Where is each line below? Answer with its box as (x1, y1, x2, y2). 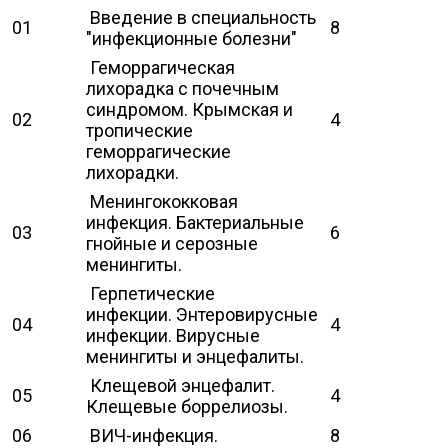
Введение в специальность (86, 6, 316, 28)
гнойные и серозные (86, 232, 258, 254)
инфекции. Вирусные (86, 324, 260, 346)
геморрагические (86, 140, 231, 162)
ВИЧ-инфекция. (86, 424, 218, 446)
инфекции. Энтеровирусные (86, 303, 318, 325)
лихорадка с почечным (86, 77, 279, 99)
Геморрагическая (86, 56, 235, 78)
